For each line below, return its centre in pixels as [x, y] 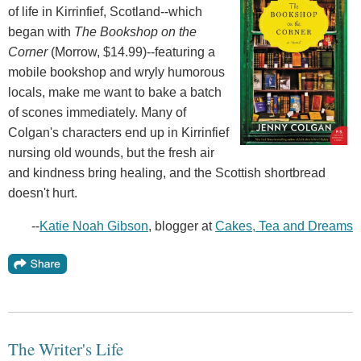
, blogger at [182, 226]
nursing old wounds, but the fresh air [111, 153]
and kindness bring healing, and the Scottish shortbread [167, 173]
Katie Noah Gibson [94, 226]
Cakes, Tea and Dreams [284, 226]
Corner [29, 52]
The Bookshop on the [135, 32]
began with [41, 32]
